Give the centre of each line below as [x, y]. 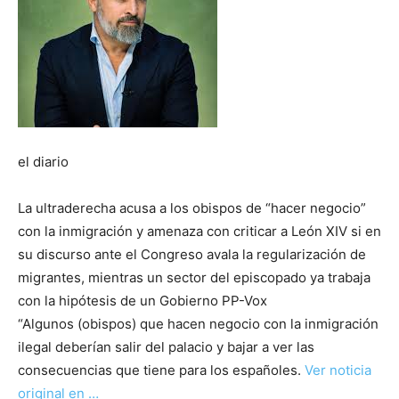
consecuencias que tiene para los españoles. [161, 370]
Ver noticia [338, 370]
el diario [43, 162]
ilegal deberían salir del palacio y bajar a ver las [166, 347]
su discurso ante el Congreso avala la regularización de [192, 255]
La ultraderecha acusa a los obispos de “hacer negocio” [192, 208]
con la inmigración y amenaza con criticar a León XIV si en [199, 232]
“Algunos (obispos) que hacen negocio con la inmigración [198, 324]
